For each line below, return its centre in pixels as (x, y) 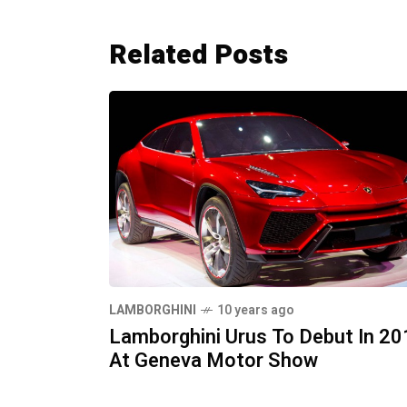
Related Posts (199, 55)
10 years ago (256, 311)
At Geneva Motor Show (213, 361)
